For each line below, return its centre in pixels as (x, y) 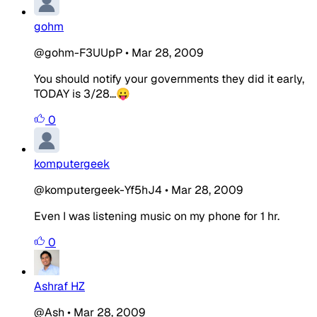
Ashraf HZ (59, 286)
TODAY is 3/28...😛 (82, 93)
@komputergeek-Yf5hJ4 (98, 190)
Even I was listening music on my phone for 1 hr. (157, 216)
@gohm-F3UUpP (78, 52)
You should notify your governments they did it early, (169, 79)
